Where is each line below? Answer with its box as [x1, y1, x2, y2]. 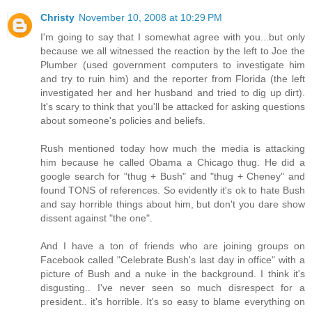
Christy [40, 12, 75, 24]
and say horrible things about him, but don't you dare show [40, 198, 305, 210]
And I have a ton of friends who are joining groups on [40, 240, 305, 252]
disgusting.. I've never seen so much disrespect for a [40, 282, 305, 294]
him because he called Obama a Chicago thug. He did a [40, 157, 305, 169]
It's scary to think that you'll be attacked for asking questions [40, 101, 305, 113]
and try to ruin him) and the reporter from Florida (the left [40, 73, 305, 85]
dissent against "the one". [40, 212, 153, 224]
